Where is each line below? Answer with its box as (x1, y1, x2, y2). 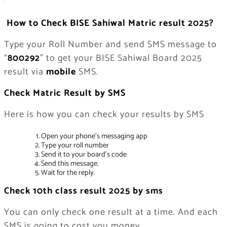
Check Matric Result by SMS (4, 85, 126, 101)
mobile (46, 64, 76, 80)
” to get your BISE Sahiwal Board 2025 (40, 50, 202, 66)
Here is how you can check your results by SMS (4, 106, 204, 122)
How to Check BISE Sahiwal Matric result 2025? (6, 15, 214, 31)
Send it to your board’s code (41, 148, 127, 161)
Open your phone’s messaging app (41, 130, 147, 142)
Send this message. (41, 157, 98, 170)
